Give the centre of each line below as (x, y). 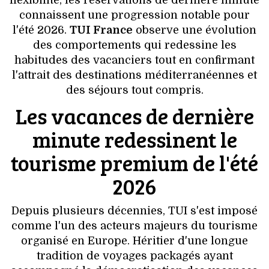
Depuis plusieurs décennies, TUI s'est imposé (134, 211)
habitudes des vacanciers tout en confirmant (134, 60)
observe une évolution (195, 30)
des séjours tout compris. (134, 90)
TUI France (101, 30)
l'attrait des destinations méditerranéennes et (134, 75)
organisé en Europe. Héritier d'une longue (134, 241)
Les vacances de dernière (134, 116)
